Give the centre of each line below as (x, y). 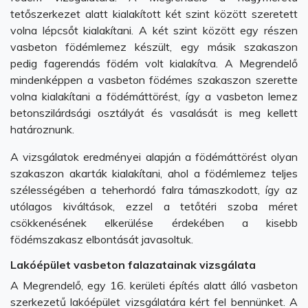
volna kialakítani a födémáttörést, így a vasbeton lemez (154, 96)
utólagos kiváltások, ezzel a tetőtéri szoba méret (154, 206)
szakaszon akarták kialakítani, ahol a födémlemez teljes (154, 173)
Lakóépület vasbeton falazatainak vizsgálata (133, 265)
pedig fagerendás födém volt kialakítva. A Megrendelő (154, 63)
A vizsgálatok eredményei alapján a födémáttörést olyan (154, 157)
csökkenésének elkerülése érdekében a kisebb (154, 223)
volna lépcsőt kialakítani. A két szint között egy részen (154, 30)
